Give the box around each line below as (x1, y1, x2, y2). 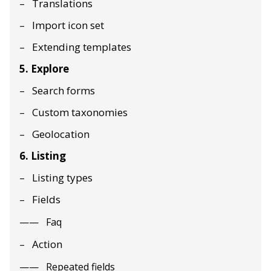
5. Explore (19, 61, 69, 76)
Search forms (32, 83, 95, 97)
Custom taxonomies (32, 105, 128, 119)
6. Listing (19, 148, 66, 163)
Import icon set (32, 18, 104, 32)
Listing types (32, 170, 93, 184)
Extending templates (32, 39, 131, 54)
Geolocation (32, 126, 90, 141)
